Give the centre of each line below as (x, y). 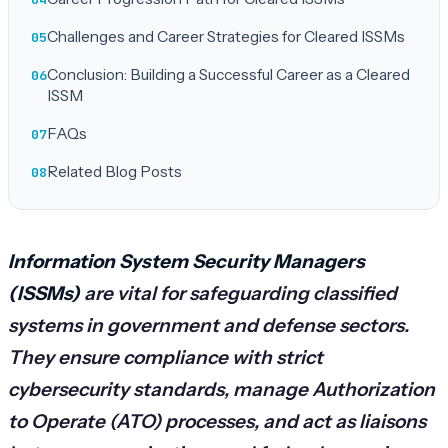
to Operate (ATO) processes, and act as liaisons (217, 421)
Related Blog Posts (114, 171)
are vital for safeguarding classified (238, 293)
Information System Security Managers (186, 261)
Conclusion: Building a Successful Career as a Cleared (228, 74)
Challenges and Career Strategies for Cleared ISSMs (226, 36)
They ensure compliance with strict (165, 357)
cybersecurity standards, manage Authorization (221, 389)
